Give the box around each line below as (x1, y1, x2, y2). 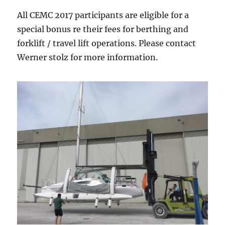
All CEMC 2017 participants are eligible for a (17, 10, 189, 21)
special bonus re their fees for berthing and (17, 24, 189, 35)
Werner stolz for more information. (17, 52, 158, 63)
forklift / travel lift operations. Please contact (17, 38, 196, 49)
